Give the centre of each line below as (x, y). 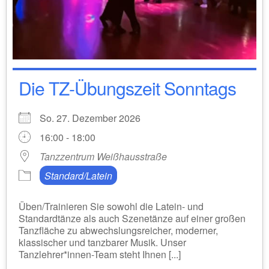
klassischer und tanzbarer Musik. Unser (102, 242)
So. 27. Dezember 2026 (95, 118)
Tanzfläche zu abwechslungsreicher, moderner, (118, 230)
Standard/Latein (78, 176)
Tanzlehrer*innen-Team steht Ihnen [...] (100, 254)
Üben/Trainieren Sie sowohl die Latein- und (111, 206)
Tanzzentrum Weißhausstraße (103, 156)
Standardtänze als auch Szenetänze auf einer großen (132, 218)
